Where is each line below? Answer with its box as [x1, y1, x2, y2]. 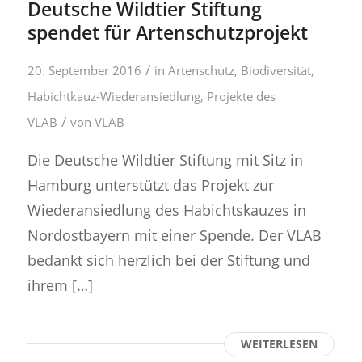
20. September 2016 [27, 61, 141, 78]
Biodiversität [240, 61, 311, 78]
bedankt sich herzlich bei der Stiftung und [27, 250, 310, 271]
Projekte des [206, 87, 276, 104]
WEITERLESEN [241, 336, 318, 352]
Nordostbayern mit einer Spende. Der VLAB [27, 225, 322, 246]
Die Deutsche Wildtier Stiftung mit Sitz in [27, 149, 303, 170]
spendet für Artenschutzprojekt [27, 19, 308, 45]
